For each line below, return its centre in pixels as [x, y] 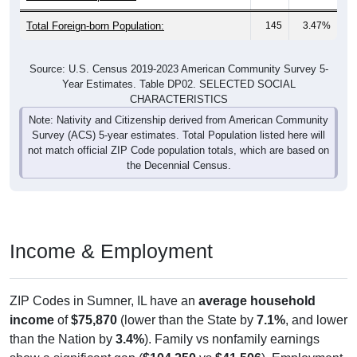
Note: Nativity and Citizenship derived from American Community [178, 103]
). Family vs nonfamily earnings [232, 322]
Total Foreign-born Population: [95, 9]
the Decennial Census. [178, 148]
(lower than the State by [187, 303]
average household [257, 284]
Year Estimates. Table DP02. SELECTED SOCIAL [178, 67]
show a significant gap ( [76, 341]
